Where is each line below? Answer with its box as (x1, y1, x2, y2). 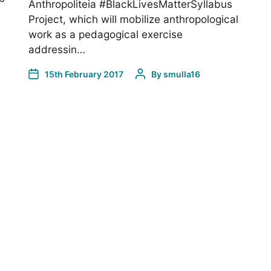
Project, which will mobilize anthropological (28, 12, 239, 25)
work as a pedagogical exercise (28, 27, 183, 41)
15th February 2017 (45, 68, 124, 79)
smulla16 (163, 68, 201, 79)
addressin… (28, 42, 86, 56)
